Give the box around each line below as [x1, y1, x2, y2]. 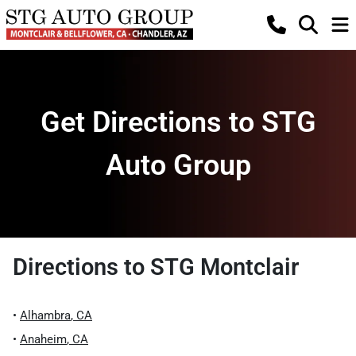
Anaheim [20, 332, 67, 346]
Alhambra [20, 308, 71, 323]
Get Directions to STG [40, 106, 316, 139]
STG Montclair [150, 253, 299, 281]
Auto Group [105, 149, 251, 182]
